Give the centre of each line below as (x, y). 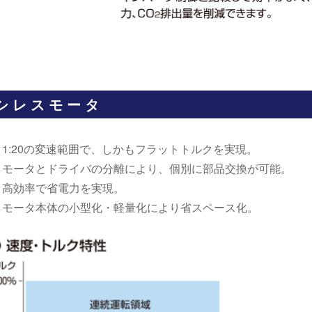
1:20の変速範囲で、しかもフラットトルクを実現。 (130, 148)
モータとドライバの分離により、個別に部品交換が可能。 (147, 168)
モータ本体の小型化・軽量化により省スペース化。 (130, 207)
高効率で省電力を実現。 (63, 187)
